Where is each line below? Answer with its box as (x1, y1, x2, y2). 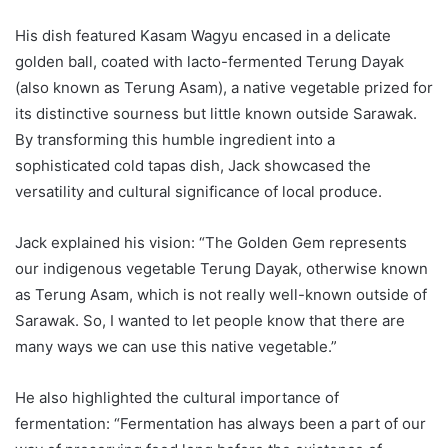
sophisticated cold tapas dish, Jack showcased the (15, 155, 371, 175)
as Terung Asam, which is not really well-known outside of (15, 284, 427, 304)
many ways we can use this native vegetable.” (15, 336, 337, 356)
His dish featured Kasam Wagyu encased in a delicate (15, 25, 391, 45)
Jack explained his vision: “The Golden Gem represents (15, 232, 407, 252)
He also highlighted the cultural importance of (15, 387, 339, 407)
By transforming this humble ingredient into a (15, 129, 335, 149)
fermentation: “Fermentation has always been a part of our (15, 413, 426, 433)
